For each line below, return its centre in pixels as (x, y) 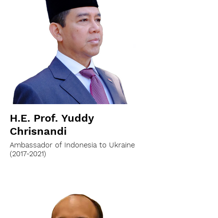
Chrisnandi (38, 131)
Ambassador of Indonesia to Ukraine (72, 145)
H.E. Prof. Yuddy (52, 118)
